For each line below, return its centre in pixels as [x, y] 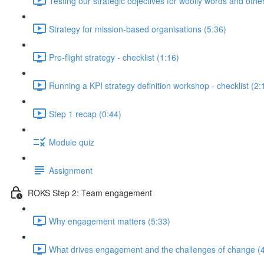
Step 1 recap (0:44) [85, 113]
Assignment [71, 170]
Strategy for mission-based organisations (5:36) [138, 29]
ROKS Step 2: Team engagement [90, 192]
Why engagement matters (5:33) [110, 221]
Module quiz [72, 142]
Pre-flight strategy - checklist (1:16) [114, 57]
